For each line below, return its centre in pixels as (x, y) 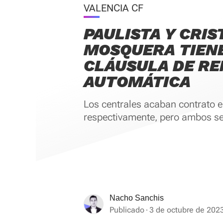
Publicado (127, 210)
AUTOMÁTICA (137, 82)
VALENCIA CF (113, 8)
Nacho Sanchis (137, 198)
